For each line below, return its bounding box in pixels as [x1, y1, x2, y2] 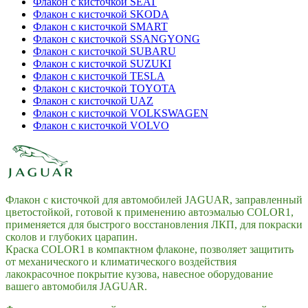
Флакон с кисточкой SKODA [33, 8, 169, 21]
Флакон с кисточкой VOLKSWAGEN [33, 107, 208, 120]
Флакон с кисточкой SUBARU [33, 45, 176, 58]
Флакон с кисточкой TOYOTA [33, 82, 176, 95]
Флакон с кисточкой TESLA [33, 70, 165, 82]
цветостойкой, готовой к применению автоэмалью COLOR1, [5, 206, 294, 219]
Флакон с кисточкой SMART [33, 21, 168, 33]
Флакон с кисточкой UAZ [33, 95, 153, 107]
